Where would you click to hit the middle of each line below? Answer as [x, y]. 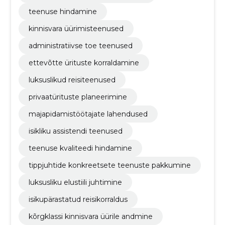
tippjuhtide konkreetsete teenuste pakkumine [109, 165]
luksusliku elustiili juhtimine [75, 182]
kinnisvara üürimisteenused [76, 28]
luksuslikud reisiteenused [72, 80]
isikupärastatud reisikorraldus [78, 199]
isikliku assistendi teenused [75, 131]
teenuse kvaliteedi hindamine [80, 148]
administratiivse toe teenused [80, 45]
